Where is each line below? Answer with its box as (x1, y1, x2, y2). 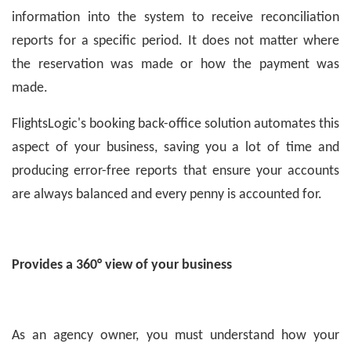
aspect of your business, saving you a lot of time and (12, 139, 339, 155)
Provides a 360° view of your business (12, 257, 232, 273)
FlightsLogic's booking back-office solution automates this (12, 116, 339, 132)
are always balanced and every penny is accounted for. (12, 186, 322, 202)
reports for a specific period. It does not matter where (12, 33, 339, 49)
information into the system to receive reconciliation (12, 9, 339, 25)
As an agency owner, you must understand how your (12, 327, 339, 343)
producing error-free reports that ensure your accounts (12, 163, 339, 179)
